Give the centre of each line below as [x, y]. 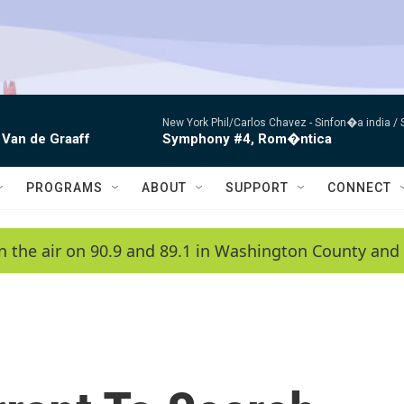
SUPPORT [257, 188]
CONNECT [359, 188]
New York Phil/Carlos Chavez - [239, 123]
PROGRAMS [64, 188]
